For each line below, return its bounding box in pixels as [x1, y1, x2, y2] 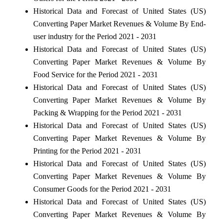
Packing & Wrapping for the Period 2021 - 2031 [33, 108, 182, 117]
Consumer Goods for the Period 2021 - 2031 [33, 184, 171, 193]
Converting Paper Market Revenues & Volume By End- [33, 19, 206, 28]
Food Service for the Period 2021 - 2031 [33, 70, 158, 79]
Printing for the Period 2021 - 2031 [33, 146, 141, 155]
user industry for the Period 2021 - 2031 [33, 32, 156, 41]
